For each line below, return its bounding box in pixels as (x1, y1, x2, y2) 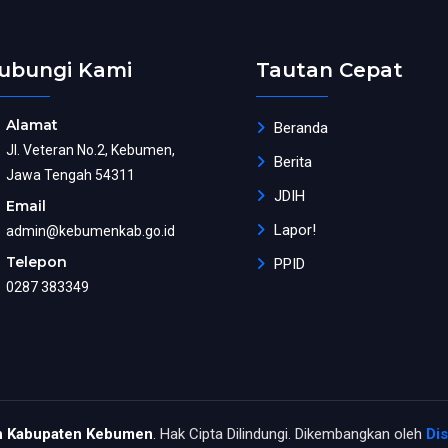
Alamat (6, 116, 58, 134)
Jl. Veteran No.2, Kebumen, (6, 142, 175, 158)
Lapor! (274, 221, 316, 239)
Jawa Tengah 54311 (6, 167, 135, 183)
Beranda (274, 119, 328, 137)
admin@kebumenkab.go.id (6, 223, 175, 239)
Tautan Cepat (256, 58, 403, 82)
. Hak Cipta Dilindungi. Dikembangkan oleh (152, 425, 426, 443)
